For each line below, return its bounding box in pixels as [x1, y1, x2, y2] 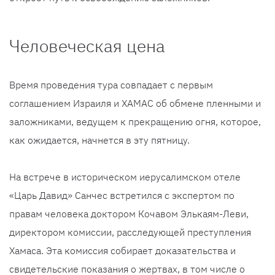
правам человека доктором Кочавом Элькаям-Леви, [9, 207, 249, 220]
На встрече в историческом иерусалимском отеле [9, 171, 241, 184]
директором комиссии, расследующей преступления [9, 226, 251, 239]
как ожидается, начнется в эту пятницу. [9, 134, 190, 147]
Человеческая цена [9, 34, 165, 58]
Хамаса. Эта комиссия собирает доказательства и [9, 244, 236, 257]
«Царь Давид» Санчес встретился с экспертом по [9, 189, 234, 202]
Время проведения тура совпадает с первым [9, 79, 213, 91]
